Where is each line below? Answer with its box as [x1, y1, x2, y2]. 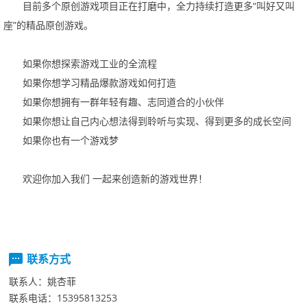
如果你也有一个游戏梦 [23, 134, 119, 147]
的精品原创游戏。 [16, 19, 93, 32]
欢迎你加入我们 [23, 172, 93, 185]
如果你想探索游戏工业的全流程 [23, 57, 157, 70]
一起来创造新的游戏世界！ [93, 172, 208, 185]
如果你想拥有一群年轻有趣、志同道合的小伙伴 [23, 95, 224, 108]
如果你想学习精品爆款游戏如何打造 [23, 76, 176, 89]
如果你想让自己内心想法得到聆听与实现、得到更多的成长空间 [23, 114, 291, 127]
